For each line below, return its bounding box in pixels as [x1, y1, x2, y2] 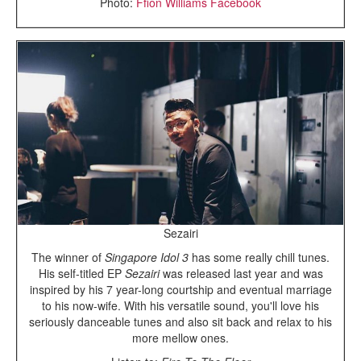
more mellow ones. [132, 329, 229, 346]
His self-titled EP [38, 264, 125, 281]
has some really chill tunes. [189, 248, 330, 265]
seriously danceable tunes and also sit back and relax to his [29, 313, 332, 330]
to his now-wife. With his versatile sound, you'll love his [42, 297, 319, 313]
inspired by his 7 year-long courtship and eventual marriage [29, 280, 332, 297]
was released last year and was [159, 264, 323, 281]
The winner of [31, 248, 105, 265]
